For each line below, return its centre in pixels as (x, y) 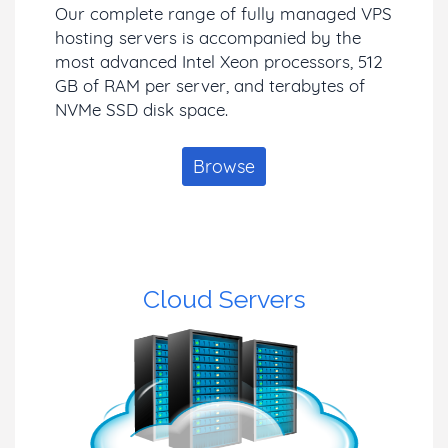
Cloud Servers (224, 298)
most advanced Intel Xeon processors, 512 (219, 61)
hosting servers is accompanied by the (208, 37)
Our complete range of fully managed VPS (223, 13)
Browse (224, 166)
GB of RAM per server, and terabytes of (210, 85)
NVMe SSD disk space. (141, 109)
